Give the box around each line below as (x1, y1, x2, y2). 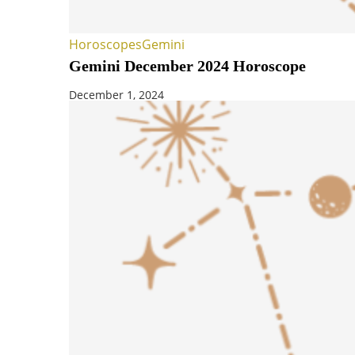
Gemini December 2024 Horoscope (69, 57, 306, 75)
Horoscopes (69, 36, 142, 54)
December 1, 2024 (69, 87, 164, 103)
